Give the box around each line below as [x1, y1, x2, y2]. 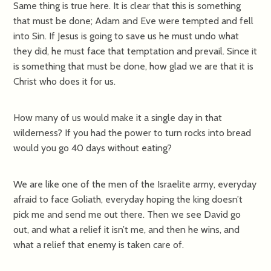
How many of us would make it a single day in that [13, 111, 223, 123]
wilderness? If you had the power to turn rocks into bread [13, 126, 252, 139]
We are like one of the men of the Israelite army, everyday [13, 178, 257, 190]
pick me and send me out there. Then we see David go [13, 208, 241, 220]
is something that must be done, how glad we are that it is [13, 60, 254, 72]
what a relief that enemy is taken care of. [13, 238, 184, 250]
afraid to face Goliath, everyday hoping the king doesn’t [13, 193, 243, 205]
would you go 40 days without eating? [13, 142, 172, 154]
